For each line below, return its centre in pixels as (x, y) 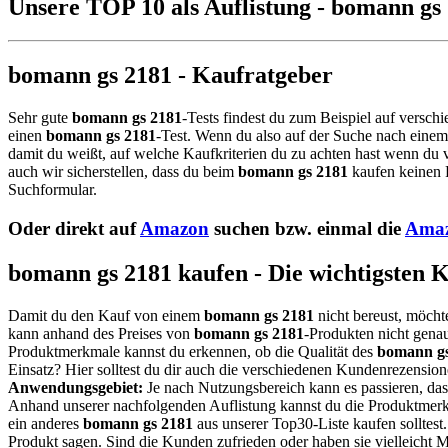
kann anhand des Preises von (101, 333)
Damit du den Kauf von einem (106, 315)
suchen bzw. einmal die (307, 228)
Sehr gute (40, 118)
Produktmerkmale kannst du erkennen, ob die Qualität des (192, 351)
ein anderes (45, 423)
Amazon (174, 228)
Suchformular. (52, 190)
